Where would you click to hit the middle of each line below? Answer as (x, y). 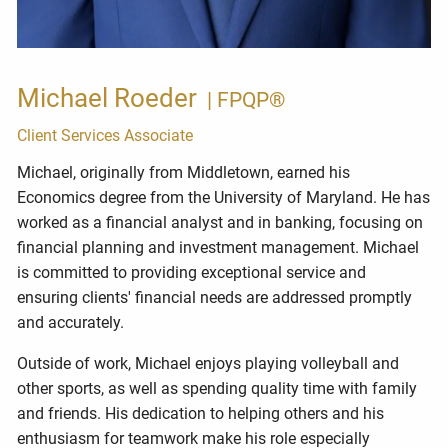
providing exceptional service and (249, 272)
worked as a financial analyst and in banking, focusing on (220, 222)
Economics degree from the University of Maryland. (197, 197)
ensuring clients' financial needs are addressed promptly (215, 297)
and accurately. (73, 322)
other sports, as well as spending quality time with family (217, 388)
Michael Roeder (110, 98)
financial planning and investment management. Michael (218, 247)
